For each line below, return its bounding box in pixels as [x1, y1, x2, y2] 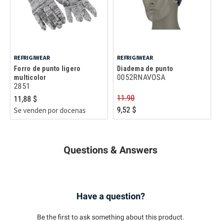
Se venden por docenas [14, 105, 86, 115]
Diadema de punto [117, 64, 173, 73]
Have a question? [76, 190, 145, 201]
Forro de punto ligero [14, 64, 81, 73]
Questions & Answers [64, 144, 157, 156]
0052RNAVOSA [117, 72, 165, 82]
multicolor [14, 73, 46, 81]
